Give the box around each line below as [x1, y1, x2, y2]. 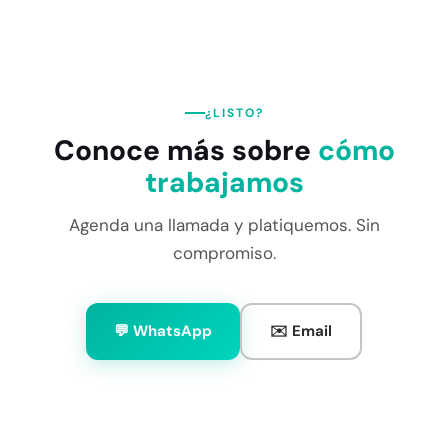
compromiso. [172, 242, 276, 264]
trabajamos [144, 164, 304, 201]
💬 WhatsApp [114, 321, 212, 341]
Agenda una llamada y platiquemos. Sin [68, 214, 380, 236]
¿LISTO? [204, 105, 264, 121]
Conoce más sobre [53, 132, 318, 169]
